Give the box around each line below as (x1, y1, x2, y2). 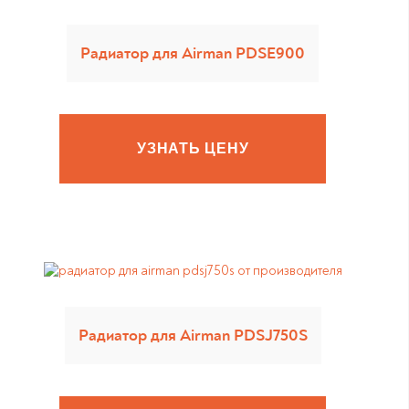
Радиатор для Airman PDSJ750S (78, 325, 308, 346)
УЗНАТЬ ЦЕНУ (136, 141, 249, 156)
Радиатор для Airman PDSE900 (80, 43, 306, 64)
